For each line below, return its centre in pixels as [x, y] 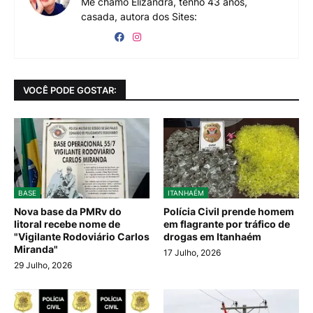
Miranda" [36, 249]
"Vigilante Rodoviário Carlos [82, 237]
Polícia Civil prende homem [229, 212]
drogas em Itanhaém [212, 237]
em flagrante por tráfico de [227, 224]
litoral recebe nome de [67, 224]
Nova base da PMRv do [68, 212]
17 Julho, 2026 [192, 253]
